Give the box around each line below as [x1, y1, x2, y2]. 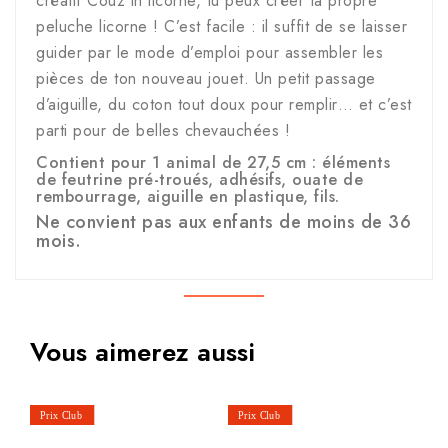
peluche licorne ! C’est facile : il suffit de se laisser [36, 15, 407, 39]
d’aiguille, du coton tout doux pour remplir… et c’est [36, 93, 412, 117]
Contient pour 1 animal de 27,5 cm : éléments [36, 151, 390, 175]
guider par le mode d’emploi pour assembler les [36, 41, 383, 65]
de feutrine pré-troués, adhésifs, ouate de [36, 168, 363, 192]
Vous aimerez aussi [30, 333, 255, 372]
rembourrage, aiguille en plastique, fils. [36, 185, 340, 209]
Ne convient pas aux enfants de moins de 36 [36, 209, 411, 236]
